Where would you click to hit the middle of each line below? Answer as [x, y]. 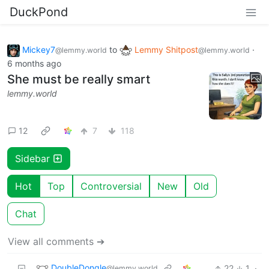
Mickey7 [39, 50]
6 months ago [34, 63]
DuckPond [39, 12]
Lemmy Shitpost [166, 50]
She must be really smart [79, 79]
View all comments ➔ [56, 241]
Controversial [111, 186]
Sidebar [34, 158]
